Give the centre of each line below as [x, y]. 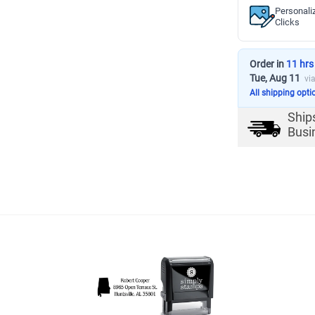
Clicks [287, 22]
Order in [268, 64]
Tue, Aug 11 [275, 78]
